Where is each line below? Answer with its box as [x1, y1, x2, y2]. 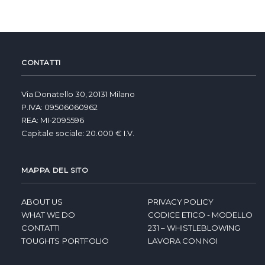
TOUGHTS [21, 235, 60, 245]
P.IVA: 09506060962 [21, 102, 98, 112]
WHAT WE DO [21, 209, 75, 219]
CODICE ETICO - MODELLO [147, 209, 253, 219]
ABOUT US [21, 196, 63, 206]
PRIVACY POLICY [147, 196, 214, 206]
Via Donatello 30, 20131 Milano [21, 89, 135, 99]
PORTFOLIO [62, 235, 109, 245]
